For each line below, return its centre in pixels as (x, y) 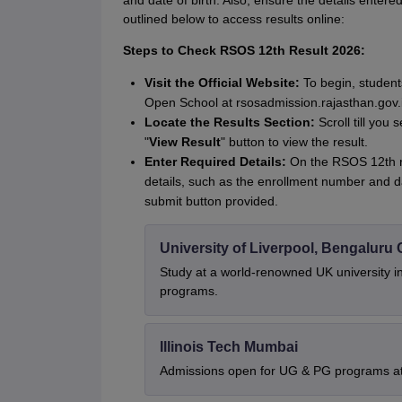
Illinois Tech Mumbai (228, 347)
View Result (184, 142)
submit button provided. (211, 201)
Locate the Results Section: (231, 122)
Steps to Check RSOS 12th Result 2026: (244, 51)
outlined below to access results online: (233, 19)
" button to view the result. (294, 142)
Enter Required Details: (217, 162)
